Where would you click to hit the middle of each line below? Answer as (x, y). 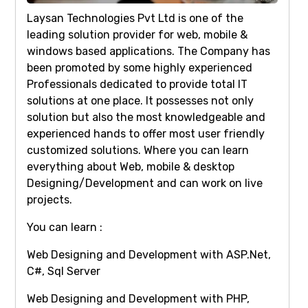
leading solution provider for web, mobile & (137, 35)
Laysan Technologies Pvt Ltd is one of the (135, 19)
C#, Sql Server (64, 272)
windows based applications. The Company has (148, 52)
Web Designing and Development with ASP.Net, (149, 255)
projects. (49, 200)
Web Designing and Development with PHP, (138, 299)
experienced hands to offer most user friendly (146, 134)
